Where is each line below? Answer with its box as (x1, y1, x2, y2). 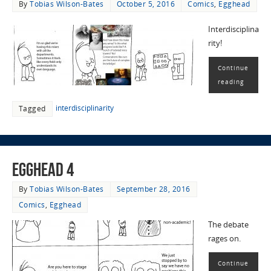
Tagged (18, 103, 46, 114)
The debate (207, 220, 249, 230)
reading (217, 77, 244, 86)
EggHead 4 (11, 160, 74, 180)
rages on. (207, 233, 241, 244)
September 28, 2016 (116, 184, 191, 195)
